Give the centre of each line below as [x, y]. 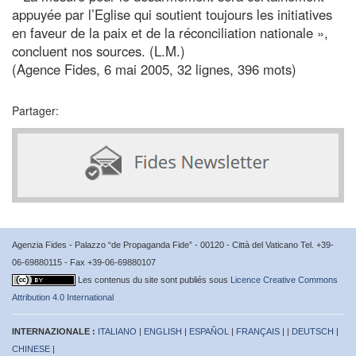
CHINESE [31, 348]
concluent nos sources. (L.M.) [99, 50]
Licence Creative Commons [284, 279]
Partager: [35, 110]
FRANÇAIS [258, 331]
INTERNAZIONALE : [55, 331]
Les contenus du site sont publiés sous [154, 279]
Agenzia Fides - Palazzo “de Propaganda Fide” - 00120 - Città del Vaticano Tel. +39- [173, 244]
